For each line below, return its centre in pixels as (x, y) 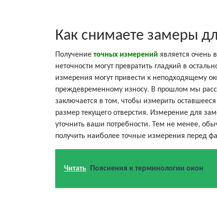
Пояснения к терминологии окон (147, 168)
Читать (75, 168)
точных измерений (126, 54)
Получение (74, 54)
